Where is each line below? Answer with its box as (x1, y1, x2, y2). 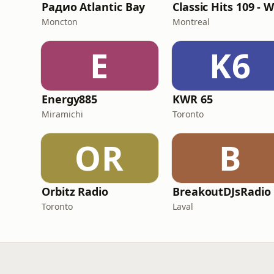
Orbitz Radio (42, 184, 108, 199)
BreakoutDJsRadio (172, 184, 271, 199)
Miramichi (42, 108, 83, 120)
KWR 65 (172, 92, 213, 106)
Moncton (42, 16, 78, 28)
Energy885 (42, 92, 98, 106)
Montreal (172, 16, 210, 28)
